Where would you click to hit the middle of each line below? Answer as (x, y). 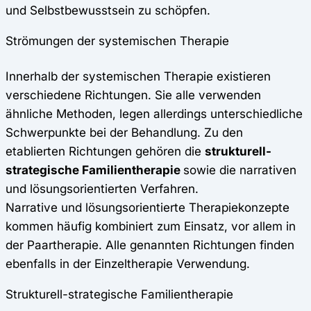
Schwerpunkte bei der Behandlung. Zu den (124, 132)
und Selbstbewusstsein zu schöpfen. (108, 10)
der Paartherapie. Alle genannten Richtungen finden (150, 244)
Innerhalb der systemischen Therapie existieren (138, 76)
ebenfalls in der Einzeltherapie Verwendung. (128, 263)
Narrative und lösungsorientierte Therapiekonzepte (148, 207)
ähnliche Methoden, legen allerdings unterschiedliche (154, 113)
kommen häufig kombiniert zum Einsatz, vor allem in (151, 226)
